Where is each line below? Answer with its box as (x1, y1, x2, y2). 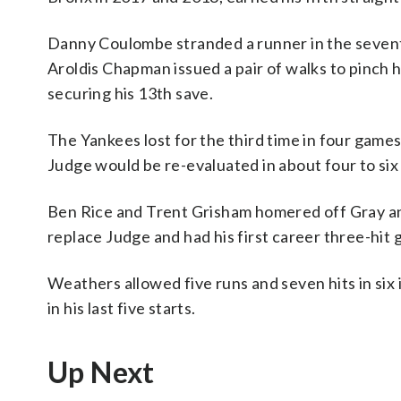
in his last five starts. (47, 298, 196, 318)
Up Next (47, 354, 155, 389)
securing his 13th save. (47, 83, 214, 103)
